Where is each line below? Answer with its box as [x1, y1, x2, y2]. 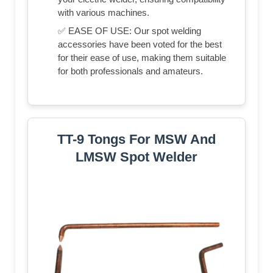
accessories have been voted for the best [58, 38, 222, 49]
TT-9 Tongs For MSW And [57, 131, 216, 147]
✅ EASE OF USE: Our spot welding [58, 25, 201, 36]
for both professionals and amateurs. [58, 65, 203, 76]
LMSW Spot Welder [76, 149, 197, 165]
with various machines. [58, 7, 149, 18]
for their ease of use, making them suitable [58, 52, 226, 63]
